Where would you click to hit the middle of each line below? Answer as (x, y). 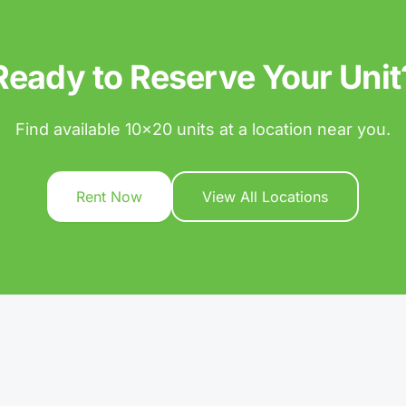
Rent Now (109, 197)
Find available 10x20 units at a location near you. (203, 129)
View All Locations (265, 197)
